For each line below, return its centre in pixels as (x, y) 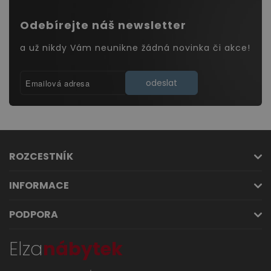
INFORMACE (39, 185)
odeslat (162, 83)
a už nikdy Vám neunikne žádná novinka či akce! (135, 48)
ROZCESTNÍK (41, 156)
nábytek (83, 249)
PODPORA (34, 214)
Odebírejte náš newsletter (103, 25)
